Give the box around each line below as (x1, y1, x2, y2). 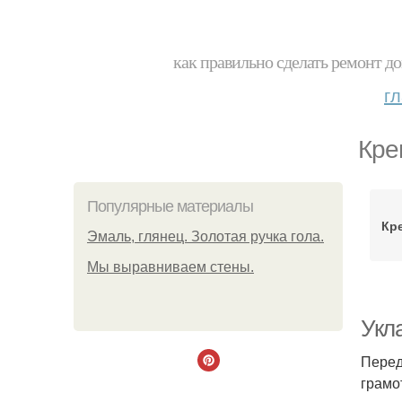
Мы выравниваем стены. (87, 259, 254, 275)
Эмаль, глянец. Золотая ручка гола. (87, 229, 324, 244)
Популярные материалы (87, 197, 253, 215)
